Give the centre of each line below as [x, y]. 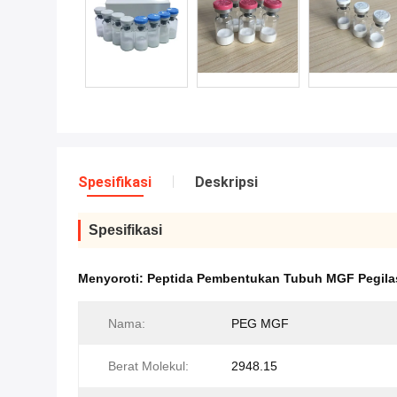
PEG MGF [260, 323]
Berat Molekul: [148, 366]
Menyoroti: [113, 278]
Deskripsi [226, 182]
